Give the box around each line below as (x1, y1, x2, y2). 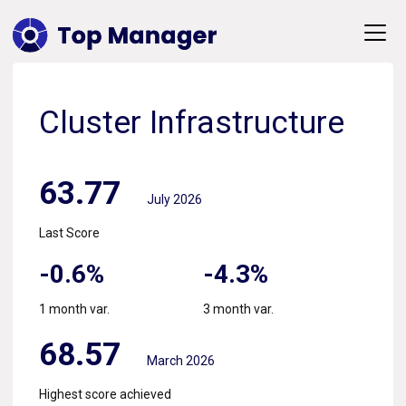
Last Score (39, 226, 100, 241)
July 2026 (147, 192, 202, 208)
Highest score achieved (39, 387, 171, 402)
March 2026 (147, 353, 215, 369)
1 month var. (39, 302, 110, 317)
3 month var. (203, 302, 274, 317)
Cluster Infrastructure (39, 104, 344, 142)
